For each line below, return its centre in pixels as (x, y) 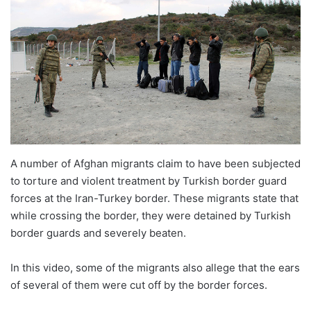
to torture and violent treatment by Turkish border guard (149, 180)
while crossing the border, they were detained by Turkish (151, 215)
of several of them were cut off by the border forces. (139, 285)
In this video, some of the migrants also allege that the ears (155, 267)
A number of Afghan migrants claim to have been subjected (155, 163)
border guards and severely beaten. (98, 233)
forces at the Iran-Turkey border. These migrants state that (154, 198)
